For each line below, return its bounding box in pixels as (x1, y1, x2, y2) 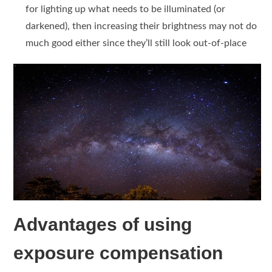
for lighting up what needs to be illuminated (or (25, 4, 226, 15)
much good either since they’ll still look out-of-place (25, 38, 247, 49)
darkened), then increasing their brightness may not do (25, 21, 257, 32)
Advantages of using (13, 214, 192, 234)
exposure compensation (13, 242, 223, 263)
